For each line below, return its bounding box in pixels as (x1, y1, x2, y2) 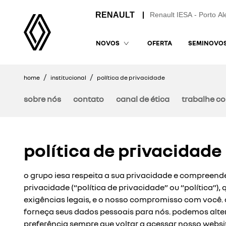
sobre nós (24, 94, 61, 104)
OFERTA (147, 38, 173, 47)
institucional (50, 74, 86, 81)
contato (73, 94, 104, 104)
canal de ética (116, 94, 169, 104)
